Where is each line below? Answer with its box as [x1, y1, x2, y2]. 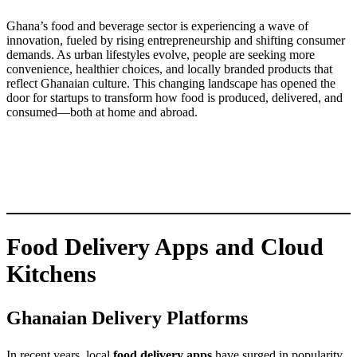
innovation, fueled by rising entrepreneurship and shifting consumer [6, 33, 345, 47]
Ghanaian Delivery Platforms [6, 308, 248, 329]
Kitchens [6, 261, 96, 288]
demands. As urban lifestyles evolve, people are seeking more [6, 47, 315, 61]
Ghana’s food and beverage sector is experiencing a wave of [6, 18, 308, 33]
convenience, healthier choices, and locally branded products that [6, 61, 332, 76]
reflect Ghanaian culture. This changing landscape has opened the [6, 76, 335, 90]
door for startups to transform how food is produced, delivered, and [6, 90, 343, 104]
